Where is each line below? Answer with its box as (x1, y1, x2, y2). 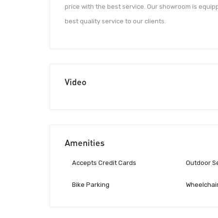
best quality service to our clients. (65, 17, 166, 25)
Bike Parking (72, 181, 109, 189)
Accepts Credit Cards (72, 159, 136, 167)
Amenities (65, 137, 105, 148)
